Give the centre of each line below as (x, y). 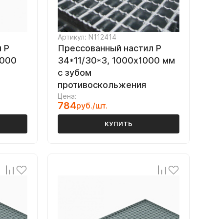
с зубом (75, 73)
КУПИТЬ (119, 124)
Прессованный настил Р (109, 48)
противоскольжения (102, 85)
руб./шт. (92, 106)
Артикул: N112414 (87, 37)
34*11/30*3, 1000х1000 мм (116, 60)
